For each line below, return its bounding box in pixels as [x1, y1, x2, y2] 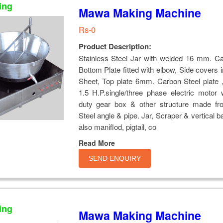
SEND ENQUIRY [88, 154, 141, 162]
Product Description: [78, 40, 151, 52]
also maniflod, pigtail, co [78, 121, 156, 132]
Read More [78, 137, 115, 148]
